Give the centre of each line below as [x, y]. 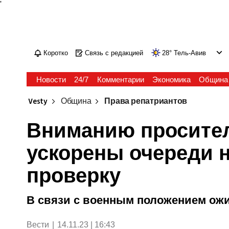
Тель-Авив [190, 53]
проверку [74, 175]
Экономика [171, 79]
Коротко [56, 53]
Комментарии [120, 79]
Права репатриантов [146, 101]
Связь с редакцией [114, 53]
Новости [51, 79]
